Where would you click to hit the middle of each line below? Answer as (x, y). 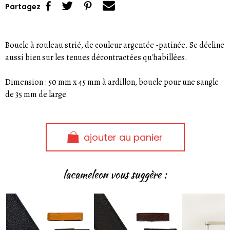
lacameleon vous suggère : (115, 174)
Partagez (23, 7)
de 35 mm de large (36, 94)
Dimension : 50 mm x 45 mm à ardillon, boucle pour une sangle (112, 82)
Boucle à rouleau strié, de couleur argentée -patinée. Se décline (115, 45)
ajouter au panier (123, 137)
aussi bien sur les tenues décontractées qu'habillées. (96, 57)
